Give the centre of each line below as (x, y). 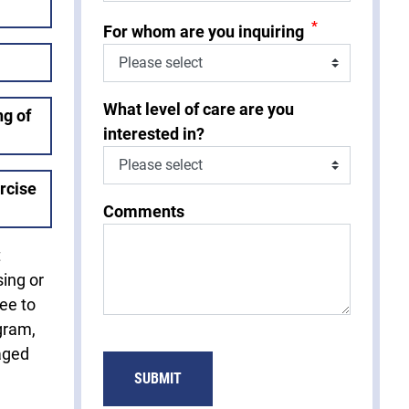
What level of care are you (199, 109)
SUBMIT (158, 378)
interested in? (154, 133)
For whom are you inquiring (204, 31)
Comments (144, 211)
